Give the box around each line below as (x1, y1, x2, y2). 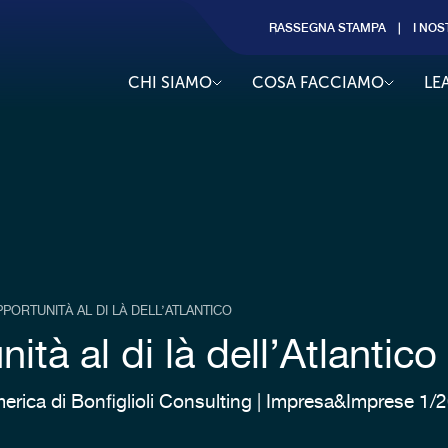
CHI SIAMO (128, 73, 212, 92)
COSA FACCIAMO (252, 73, 384, 92)
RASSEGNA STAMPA (269, 18, 386, 36)
